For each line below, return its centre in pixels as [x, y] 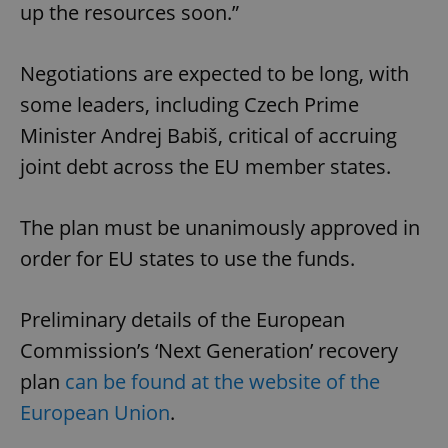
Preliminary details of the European [182, 319]
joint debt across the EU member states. [205, 166]
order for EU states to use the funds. [187, 258]
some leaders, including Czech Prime [189, 104]
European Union [95, 412]
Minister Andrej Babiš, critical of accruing [208, 135]
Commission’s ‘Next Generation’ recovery [209, 350]
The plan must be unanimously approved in [220, 227]
